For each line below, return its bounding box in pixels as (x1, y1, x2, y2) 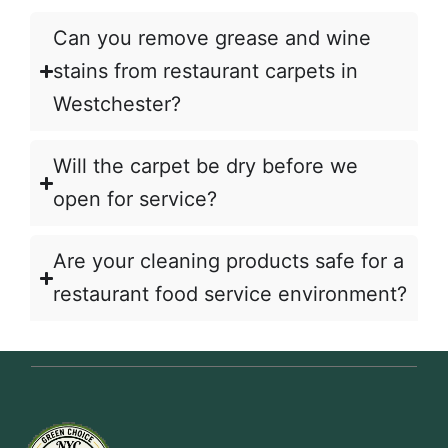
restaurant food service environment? (53, 282, 408, 307)
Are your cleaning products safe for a (53, 249, 405, 274)
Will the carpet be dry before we (53, 154, 359, 179)
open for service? (53, 187, 218, 212)
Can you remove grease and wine (53, 26, 372, 51)
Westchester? (53, 92, 182, 117)
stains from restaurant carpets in (53, 59, 359, 84)
